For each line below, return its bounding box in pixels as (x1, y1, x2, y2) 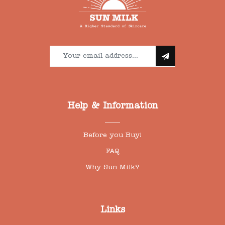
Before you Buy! (83, 132, 142, 140)
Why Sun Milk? (85, 164, 140, 172)
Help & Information (67, 102, 158, 112)
